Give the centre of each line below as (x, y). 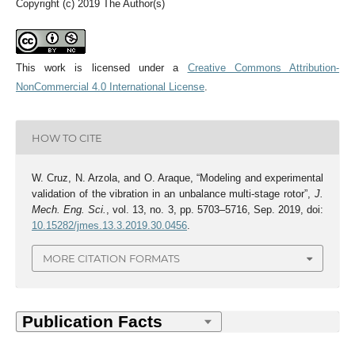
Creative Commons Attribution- (263, 68)
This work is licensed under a (101, 68)
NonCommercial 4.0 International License (110, 87)
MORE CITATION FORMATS (111, 258)
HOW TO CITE (67, 137)
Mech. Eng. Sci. (69, 210)
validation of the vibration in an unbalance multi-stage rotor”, (173, 194)
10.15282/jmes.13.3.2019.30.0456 (109, 226)
